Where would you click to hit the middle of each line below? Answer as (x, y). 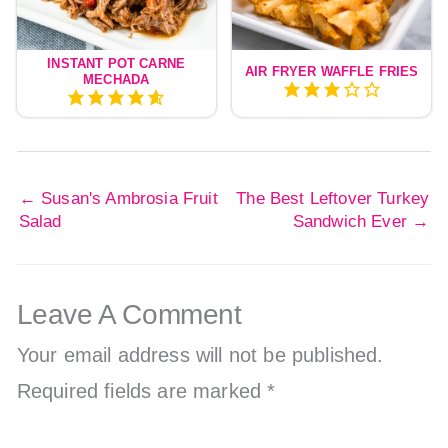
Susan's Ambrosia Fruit (126, 199)
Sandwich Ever (352, 222)
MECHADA (116, 80)
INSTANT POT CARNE (116, 64)
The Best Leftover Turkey (333, 199)
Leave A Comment (129, 315)
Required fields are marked (142, 391)
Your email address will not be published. (200, 355)
